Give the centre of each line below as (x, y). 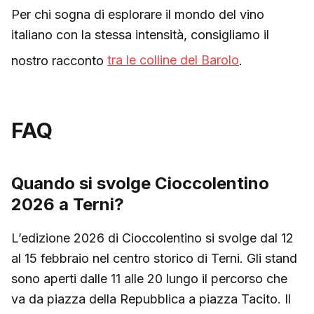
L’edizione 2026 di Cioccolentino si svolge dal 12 (152, 238)
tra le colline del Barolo (173, 60)
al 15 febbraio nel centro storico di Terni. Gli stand (154, 258)
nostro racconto (59, 60)
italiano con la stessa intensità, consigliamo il (140, 34)
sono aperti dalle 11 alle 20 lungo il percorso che (149, 278)
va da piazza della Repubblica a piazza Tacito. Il (151, 299)
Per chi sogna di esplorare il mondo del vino (138, 14)
